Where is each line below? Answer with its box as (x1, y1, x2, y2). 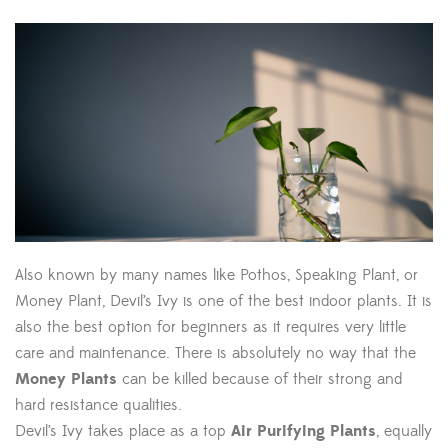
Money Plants (15, 369, 122, 390)
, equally (376, 421, 432, 442)
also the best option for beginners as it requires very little (15, 317, 406, 338)
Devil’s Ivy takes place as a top (15, 421, 231, 442)
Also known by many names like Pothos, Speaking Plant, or (15, 265, 418, 286)
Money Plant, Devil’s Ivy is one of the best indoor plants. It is (15, 291, 432, 312)
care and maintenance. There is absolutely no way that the (15, 343, 416, 364)
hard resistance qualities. (15, 395, 182, 416)
